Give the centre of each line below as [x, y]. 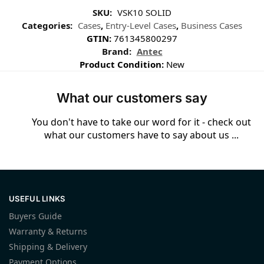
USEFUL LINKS [37, 198]
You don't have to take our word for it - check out [141, 122]
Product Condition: [123, 65]
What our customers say [132, 98]
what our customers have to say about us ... [141, 135]
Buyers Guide [35, 216]
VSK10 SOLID [144, 13]
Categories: [48, 26]
